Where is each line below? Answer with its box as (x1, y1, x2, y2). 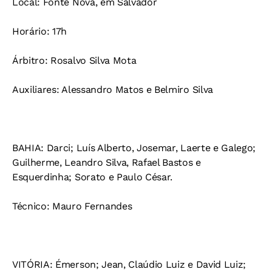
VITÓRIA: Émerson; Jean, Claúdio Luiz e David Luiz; (12, 259, 246, 270)
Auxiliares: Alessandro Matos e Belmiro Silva (12, 84, 213, 95)
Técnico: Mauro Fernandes (12, 200, 132, 212)
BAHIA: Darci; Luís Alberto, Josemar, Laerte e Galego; (12, 142, 256, 154)
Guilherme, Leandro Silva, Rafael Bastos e (12, 157, 201, 168)
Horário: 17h (12, 25, 67, 37)
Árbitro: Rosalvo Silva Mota (12, 55, 137, 66)
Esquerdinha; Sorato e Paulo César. (12, 171, 173, 183)
